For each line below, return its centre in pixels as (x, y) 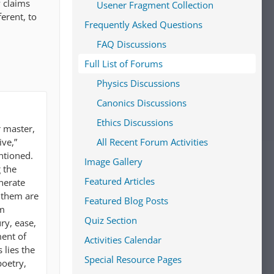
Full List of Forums (124, 64)
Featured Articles (120, 181)
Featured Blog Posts (126, 201)
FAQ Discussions (131, 44)
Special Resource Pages (133, 259)
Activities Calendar (123, 240)
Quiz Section (111, 220)
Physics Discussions (138, 83)
